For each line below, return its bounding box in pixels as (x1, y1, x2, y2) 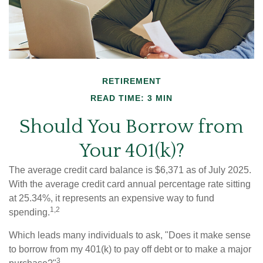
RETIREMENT (102, 76, 161, 86)
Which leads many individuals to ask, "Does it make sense (9, 230, 251, 240)
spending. (9, 207, 50, 217)
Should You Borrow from (19, 115, 244, 138)
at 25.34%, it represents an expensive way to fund (9, 193, 214, 203)
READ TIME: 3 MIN (90, 93, 173, 103)
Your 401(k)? (79, 139, 184, 162)
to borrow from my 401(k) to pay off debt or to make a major (9, 244, 251, 254)
